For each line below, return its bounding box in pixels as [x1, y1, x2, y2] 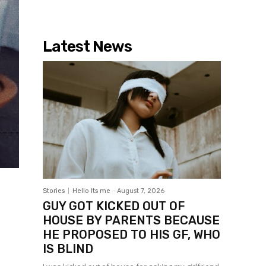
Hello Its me [72, 187, 110, 195]
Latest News [43, 37, 132, 56]
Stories [43, 187, 65, 195]
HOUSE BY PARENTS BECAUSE [43, 213, 220, 228]
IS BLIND [43, 242, 93, 256]
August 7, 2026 [117, 187, 164, 195]
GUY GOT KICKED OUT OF [43, 199, 185, 214]
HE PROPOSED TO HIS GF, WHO [43, 227, 220, 242]
